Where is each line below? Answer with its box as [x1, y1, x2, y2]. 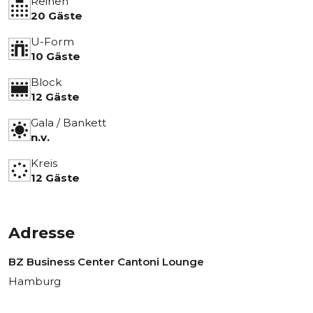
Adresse [8, 224, 75, 242]
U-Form [31, 35, 74, 48]
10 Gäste [31, 50, 80, 63]
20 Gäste [31, 9, 82, 22]
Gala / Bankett [31, 116, 106, 129]
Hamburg [8, 275, 61, 288]
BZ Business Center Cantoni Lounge [8, 255, 204, 268]
